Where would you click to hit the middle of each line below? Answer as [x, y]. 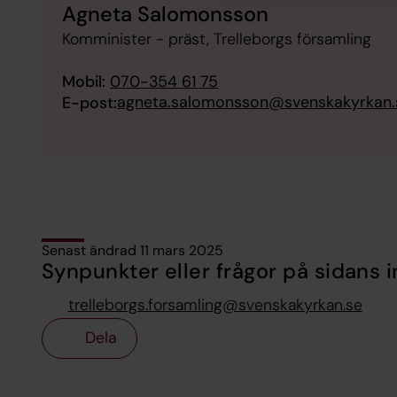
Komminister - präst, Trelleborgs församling [217, 39]
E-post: [90, 103]
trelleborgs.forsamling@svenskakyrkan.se [215, 304]
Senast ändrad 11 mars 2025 [132, 250]
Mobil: [84, 82]
